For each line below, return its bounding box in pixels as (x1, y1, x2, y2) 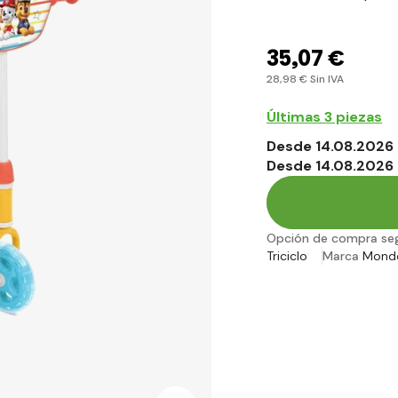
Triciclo (267, 248, 307, 265)
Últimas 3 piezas (267, 107, 382, 127)
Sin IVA (307, 71, 344, 86)
